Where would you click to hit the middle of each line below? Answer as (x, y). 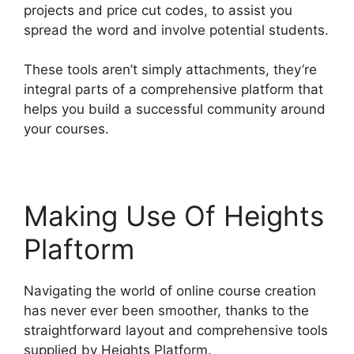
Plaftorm (79, 249)
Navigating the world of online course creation (170, 291)
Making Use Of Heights (174, 216)
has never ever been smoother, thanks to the (166, 311)
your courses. (66, 129)
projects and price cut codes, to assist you (158, 10)
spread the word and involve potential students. (176, 30)
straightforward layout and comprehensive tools (176, 331)
